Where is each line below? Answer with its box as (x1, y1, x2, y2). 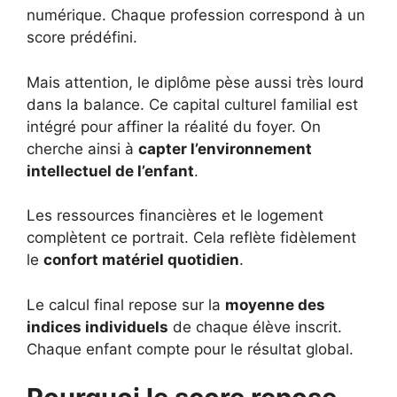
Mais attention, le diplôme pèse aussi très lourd (27, 73, 364, 91)
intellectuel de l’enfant (27, 161, 194, 180)
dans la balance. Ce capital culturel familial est (27, 95, 358, 113)
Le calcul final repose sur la (27, 295, 225, 314)
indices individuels (27, 317, 168, 336)
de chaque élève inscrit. (168, 317, 342, 336)
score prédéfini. (27, 28, 137, 47)
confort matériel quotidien (43, 251, 239, 269)
